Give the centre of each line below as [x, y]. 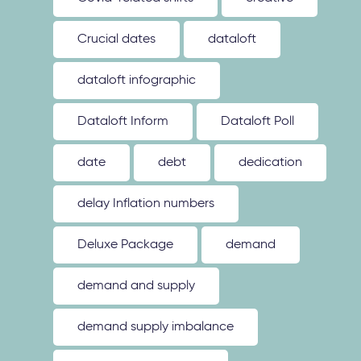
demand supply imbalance [156, 327]
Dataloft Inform [123, 122]
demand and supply [137, 286]
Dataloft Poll [258, 122]
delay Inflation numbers [146, 204]
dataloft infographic [137, 81]
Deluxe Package [126, 245]
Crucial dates [117, 39]
